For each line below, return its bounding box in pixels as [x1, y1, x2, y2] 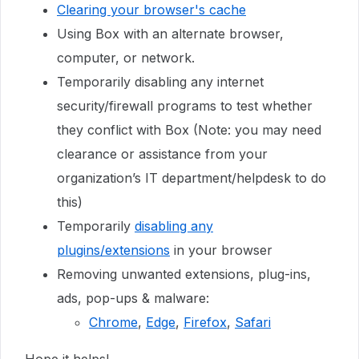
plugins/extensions [57, 241, 170, 258]
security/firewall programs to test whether [57, 97, 313, 114]
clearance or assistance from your [57, 145, 268, 162]
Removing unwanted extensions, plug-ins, [57, 265, 311, 282]
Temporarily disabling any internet [57, 73, 264, 90]
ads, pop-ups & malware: [57, 289, 209, 306]
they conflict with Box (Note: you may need [57, 121, 321, 138]
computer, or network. [57, 49, 199, 66]
